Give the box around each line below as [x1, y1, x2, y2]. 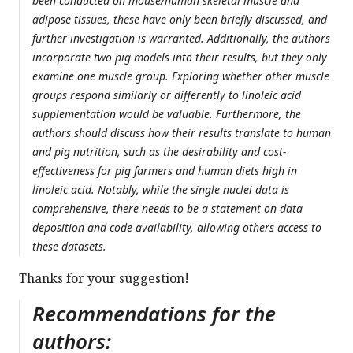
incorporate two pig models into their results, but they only [32, 50, 327, 65]
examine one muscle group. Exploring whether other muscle [32, 69, 329, 84]
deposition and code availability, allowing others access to [32, 220, 321, 236]
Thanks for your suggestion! [19, 269, 189, 288]
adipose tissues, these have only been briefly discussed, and [32, 12, 327, 28]
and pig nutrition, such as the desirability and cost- [32, 144, 286, 160]
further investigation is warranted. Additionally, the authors [32, 31, 330, 46]
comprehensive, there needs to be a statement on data [32, 201, 303, 217]
